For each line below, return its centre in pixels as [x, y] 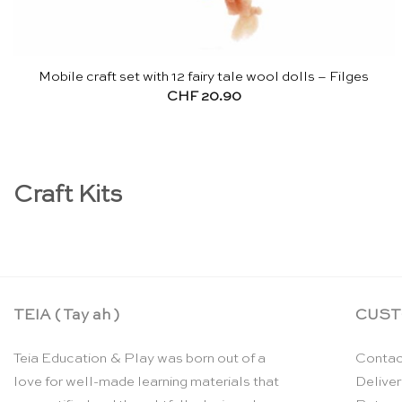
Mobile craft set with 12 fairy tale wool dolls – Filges [204, 77]
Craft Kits [68, 195]
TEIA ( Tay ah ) [66, 316]
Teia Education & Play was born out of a [140, 359]
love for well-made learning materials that [146, 382]
